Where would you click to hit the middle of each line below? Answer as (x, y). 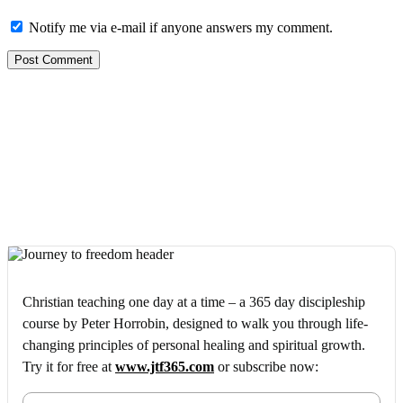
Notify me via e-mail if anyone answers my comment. (180, 28)
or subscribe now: (266, 367)
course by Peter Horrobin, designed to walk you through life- (195, 324)
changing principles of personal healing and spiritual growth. (194, 345)
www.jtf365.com (165, 367)
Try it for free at (69, 367)
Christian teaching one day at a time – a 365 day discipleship (194, 302)
